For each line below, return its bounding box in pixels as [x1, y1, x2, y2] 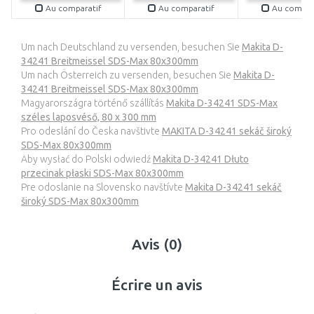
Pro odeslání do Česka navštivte [21, 125, 162, 137]
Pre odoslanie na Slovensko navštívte [21, 182, 185, 193]
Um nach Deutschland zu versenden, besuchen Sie [21, 41, 242, 53]
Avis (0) [132, 235, 182, 253]
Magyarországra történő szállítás [21, 97, 166, 109]
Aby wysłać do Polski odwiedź [21, 153, 153, 165]
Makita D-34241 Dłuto [153, 153, 249, 165]
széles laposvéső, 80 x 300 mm [21, 111, 156, 123]
